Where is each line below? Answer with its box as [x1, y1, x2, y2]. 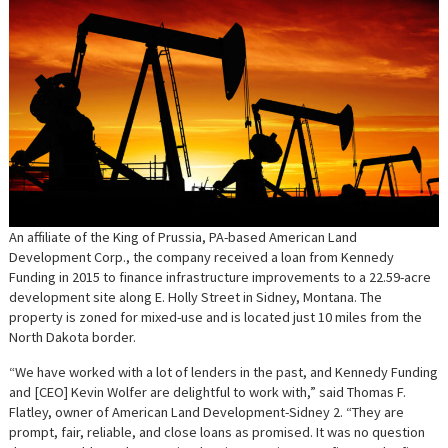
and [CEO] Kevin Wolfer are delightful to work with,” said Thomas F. [9, 383, 407, 402]
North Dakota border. [9, 328, 137, 347]
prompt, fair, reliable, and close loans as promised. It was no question [9, 423, 426, 442]
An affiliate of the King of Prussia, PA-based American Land [9, 228, 358, 247]
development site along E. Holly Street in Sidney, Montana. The [9, 288, 383, 307]
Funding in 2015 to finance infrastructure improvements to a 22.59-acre [9, 268, 432, 287]
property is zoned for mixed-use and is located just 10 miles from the [9, 308, 423, 327]
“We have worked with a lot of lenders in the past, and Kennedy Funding [9, 363, 439, 382]
